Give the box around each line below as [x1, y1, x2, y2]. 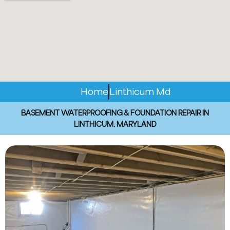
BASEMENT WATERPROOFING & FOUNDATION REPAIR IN [21, 107, 209, 119]
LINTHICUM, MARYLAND [74, 119, 156, 130]
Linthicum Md [109, 85, 170, 99]
